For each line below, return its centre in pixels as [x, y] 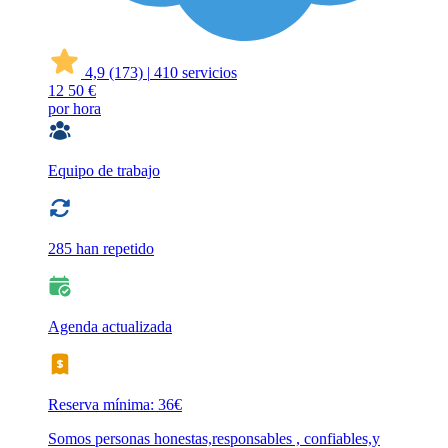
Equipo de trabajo [104, 171]
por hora [74, 109]
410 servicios [195, 73]
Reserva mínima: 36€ [115, 405]
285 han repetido [101, 249]
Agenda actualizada [110, 327]
